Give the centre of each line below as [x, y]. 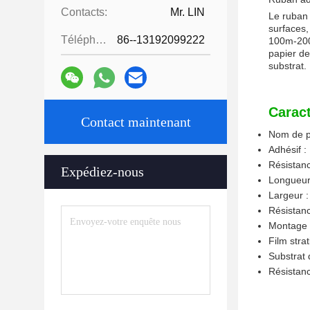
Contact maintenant [136, 122]
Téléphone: [101, 40]
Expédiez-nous [102, 172]
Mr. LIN [188, 12]
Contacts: [84, 12]
